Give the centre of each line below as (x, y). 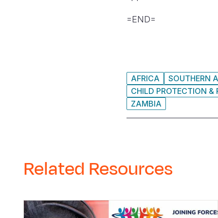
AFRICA (145, 78)
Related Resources (98, 169)
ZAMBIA (146, 104)
